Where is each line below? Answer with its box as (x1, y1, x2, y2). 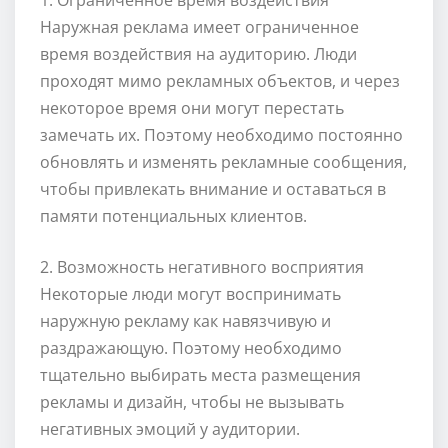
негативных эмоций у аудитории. (40, 418, 300, 441)
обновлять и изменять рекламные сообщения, (40, 151, 407, 174)
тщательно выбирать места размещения (40, 364, 361, 387)
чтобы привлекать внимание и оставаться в (40, 178, 386, 201)
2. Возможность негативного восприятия (40, 256, 364, 279)
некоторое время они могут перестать (40, 97, 344, 120)
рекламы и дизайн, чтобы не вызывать (40, 391, 344, 414)
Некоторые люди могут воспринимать (40, 283, 341, 306)
